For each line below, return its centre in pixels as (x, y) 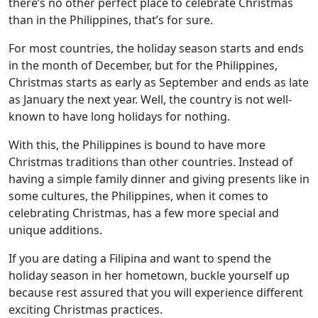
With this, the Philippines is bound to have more (137, 145)
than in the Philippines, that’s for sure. (111, 20)
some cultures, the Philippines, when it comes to (138, 196)
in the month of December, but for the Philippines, (143, 65)
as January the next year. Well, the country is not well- (150, 99)
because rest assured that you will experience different (156, 292)
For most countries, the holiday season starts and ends (156, 48)
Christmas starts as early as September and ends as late (159, 82)
